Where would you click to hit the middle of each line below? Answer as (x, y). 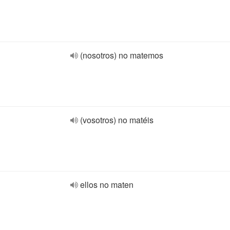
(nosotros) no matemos (122, 55)
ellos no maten (107, 185)
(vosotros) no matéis (117, 120)
